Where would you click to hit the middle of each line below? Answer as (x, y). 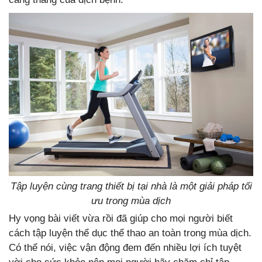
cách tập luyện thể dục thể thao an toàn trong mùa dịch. (130, 233)
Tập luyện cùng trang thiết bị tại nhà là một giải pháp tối (131, 187)
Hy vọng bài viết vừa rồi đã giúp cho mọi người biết (121, 219)
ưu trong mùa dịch (131, 201)
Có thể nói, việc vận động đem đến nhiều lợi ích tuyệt (125, 248)
